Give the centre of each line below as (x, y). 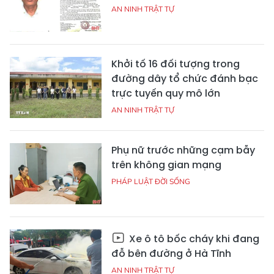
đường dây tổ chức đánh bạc (185, 79)
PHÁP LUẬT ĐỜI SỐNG (151, 181)
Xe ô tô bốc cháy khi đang (193, 239)
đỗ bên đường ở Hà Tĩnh (171, 254)
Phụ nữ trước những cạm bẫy (183, 150)
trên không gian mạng (166, 165)
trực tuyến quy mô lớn (166, 93)
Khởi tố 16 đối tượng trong (176, 64)
